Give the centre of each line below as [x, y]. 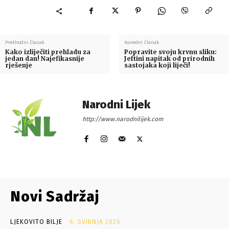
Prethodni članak [25, 43]
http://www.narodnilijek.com [123, 119]
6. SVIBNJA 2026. [96, 222]
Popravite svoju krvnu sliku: [170, 52]
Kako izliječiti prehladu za [48, 52]
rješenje [19, 65]
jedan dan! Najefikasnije [45, 59]
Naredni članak [141, 43]
